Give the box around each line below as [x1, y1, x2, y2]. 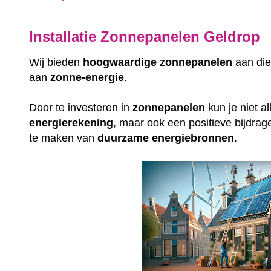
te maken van [29, 132, 98, 145]
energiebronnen [152, 132, 235, 145]
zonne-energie [50, 71, 125, 84]
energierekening [29, 117, 114, 129]
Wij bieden [29, 56, 83, 69]
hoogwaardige [83, 56, 157, 69]
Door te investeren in [29, 102, 133, 114]
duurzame [97, 132, 149, 145]
